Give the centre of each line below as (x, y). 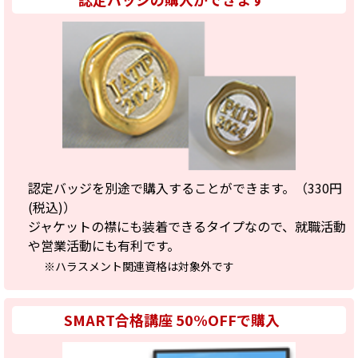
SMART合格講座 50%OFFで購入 (172, 320)
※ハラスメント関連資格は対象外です (139, 267)
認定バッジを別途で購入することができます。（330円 (185, 188)
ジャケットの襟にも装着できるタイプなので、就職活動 (187, 227)
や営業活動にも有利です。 (104, 246)
